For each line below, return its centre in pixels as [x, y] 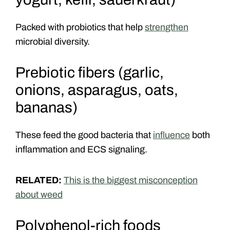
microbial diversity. [53, 41]
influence [171, 135]
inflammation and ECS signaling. [81, 149]
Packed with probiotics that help [80, 27]
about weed [39, 194]
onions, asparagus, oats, [97, 90]
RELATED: [40, 180]
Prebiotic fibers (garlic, [90, 72]
